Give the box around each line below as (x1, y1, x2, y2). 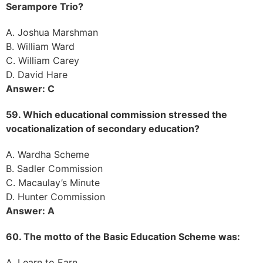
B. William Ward (6, 40, 75, 52)
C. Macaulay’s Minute (6, 176, 100, 188)
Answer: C (6, 82, 55, 95)
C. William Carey (6, 54, 79, 66)
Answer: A (6, 204, 55, 217)
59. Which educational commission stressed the (6, 108, 227, 120)
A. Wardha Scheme (6, 148, 89, 160)
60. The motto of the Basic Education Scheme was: (6, 230, 240, 242)
